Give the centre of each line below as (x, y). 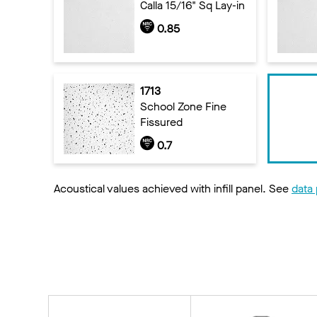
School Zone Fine (183, 106)
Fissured (161, 122)
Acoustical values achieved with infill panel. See (173, 189)
